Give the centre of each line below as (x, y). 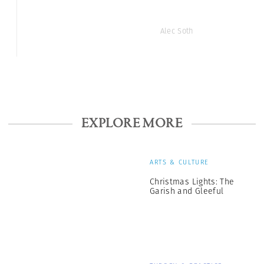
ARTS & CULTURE (180, 162)
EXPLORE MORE (132, 124)
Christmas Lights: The (192, 182)
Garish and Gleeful (187, 191)
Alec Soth (177, 31)
